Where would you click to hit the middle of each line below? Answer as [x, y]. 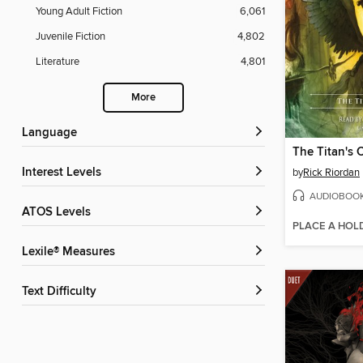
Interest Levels [63, 173]
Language [53, 133]
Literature [58, 62]
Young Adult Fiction [79, 12]
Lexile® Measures [72, 252]
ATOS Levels [60, 213]
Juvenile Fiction [70, 37]
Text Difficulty [62, 292]
